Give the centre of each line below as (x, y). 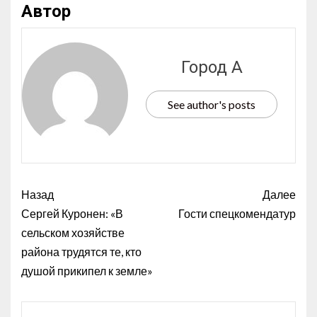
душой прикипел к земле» (87, 270)
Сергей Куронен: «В (72, 213)
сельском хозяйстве (73, 232)
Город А (212, 68)
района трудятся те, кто (81, 251)
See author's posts (212, 105)
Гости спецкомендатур (237, 213)
